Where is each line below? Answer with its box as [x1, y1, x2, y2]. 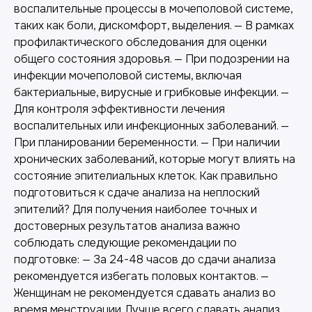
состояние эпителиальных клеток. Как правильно [14, 169, 278, 183]
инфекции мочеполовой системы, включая [14, 68, 242, 83]
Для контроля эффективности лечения [14, 102, 225, 116]
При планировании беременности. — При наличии [14, 135, 280, 150]
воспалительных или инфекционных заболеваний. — [14, 118, 289, 133]
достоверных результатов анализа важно [14, 219, 240, 233]
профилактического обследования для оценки [14, 35, 267, 49]
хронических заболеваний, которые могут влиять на [14, 152, 295, 166]
